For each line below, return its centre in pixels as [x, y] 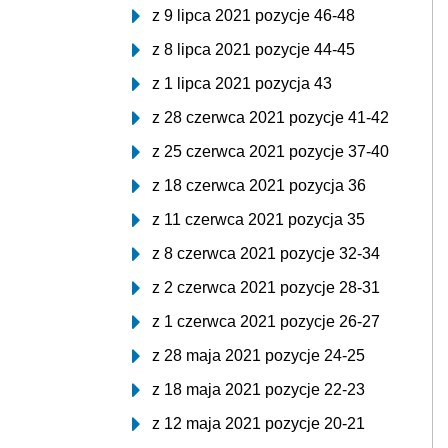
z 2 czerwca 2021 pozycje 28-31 [266, 287]
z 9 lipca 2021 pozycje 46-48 [253, 15]
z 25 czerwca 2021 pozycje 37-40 [270, 151]
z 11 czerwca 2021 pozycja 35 [258, 219]
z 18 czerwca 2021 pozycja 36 [259, 185]
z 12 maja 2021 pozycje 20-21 [258, 423]
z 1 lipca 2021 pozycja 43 [242, 83]
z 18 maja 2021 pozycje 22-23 [258, 389]
